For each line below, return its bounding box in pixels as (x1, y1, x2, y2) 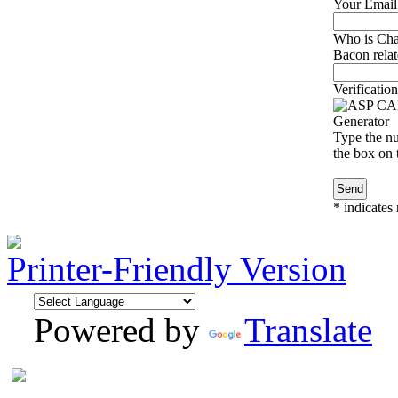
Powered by (34, 311, 209, 350)
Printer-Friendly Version (7, 250, 346, 289)
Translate (244, 311, 372, 350)
